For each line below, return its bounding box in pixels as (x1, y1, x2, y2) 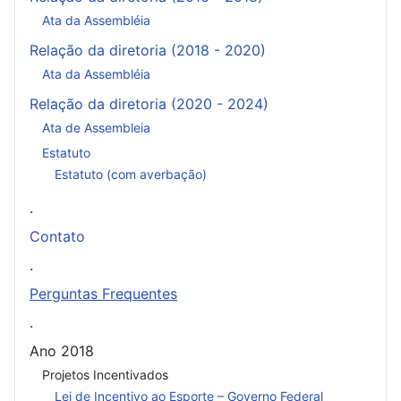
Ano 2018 (30, 342, 94, 361)
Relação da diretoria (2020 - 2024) (30, 95, 269, 114)
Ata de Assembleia (42, 119, 150, 135)
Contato (30, 227, 85, 246)
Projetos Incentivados (42, 366, 168, 382)
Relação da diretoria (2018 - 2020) (30, 41, 266, 60)
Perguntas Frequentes (30, 285, 177, 303)
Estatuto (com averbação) (55, 166, 207, 183)
